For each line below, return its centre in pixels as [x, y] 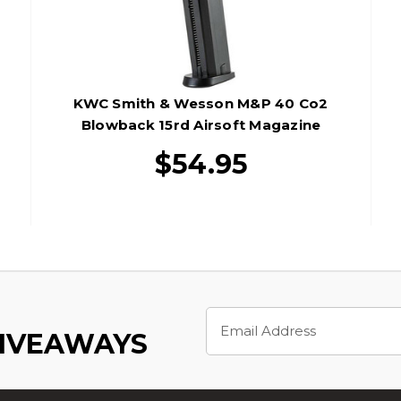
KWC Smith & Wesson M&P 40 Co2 [201, 103]
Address [230, 334]
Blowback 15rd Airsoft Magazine [201, 124]
